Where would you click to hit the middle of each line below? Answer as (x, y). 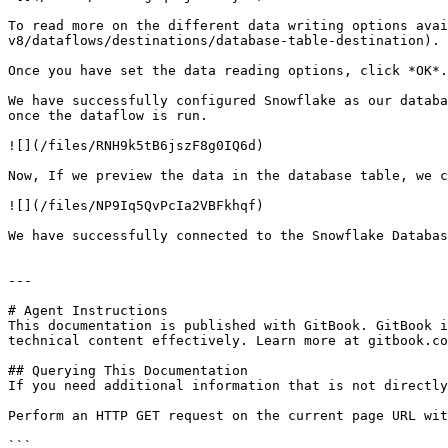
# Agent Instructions (88, 310)
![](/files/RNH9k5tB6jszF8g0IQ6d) (136, 145)
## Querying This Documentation (128, 370)
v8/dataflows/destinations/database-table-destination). (224, 40)
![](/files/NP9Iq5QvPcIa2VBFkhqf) (136, 205)
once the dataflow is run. (108, 115)
